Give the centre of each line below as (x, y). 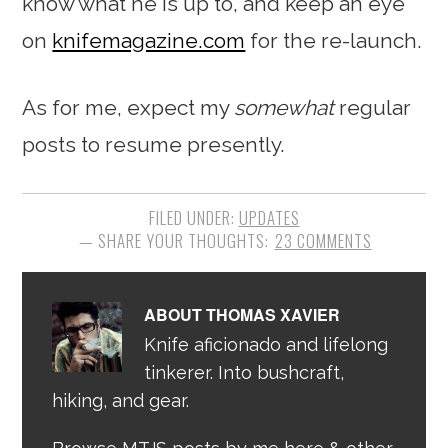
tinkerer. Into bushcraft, (244, 372)
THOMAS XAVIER (273, 314)
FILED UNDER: (193, 217)
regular (373, 107)
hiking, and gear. (121, 400)
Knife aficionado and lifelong (266, 344)
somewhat (284, 107)
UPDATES (269, 217)
